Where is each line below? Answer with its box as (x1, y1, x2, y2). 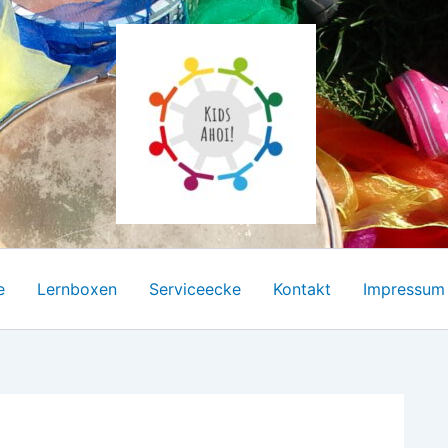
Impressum (362, 279, 445, 299)
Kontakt (272, 279, 331, 299)
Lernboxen (36, 279, 117, 299)
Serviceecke (148, 279, 241, 299)
